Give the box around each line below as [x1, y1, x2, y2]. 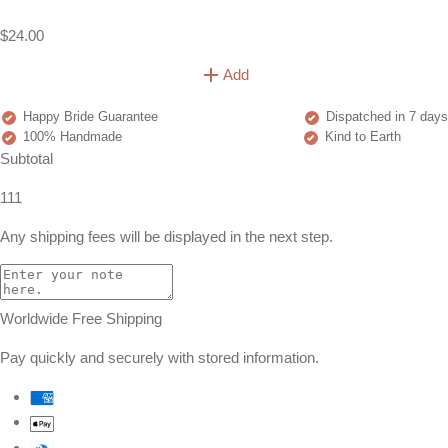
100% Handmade [19, 129, 122, 145]
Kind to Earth [321, 129, 401, 145]
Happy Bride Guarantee [19, 109, 158, 125]
